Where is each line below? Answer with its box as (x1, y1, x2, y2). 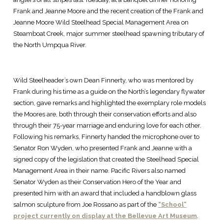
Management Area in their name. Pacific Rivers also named (13, 167, 186, 175)
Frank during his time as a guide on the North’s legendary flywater (13, 88, 205, 96)
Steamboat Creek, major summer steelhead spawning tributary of (13, 30, 204, 38)
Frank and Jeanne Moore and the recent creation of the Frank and (13, 7, 203, 15)
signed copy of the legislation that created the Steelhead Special (13, 156, 199, 164)
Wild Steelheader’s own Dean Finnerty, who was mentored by (13, 77, 193, 84)
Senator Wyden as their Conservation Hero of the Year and (13, 178, 181, 186)
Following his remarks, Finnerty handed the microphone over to (13, 133, 199, 141)
